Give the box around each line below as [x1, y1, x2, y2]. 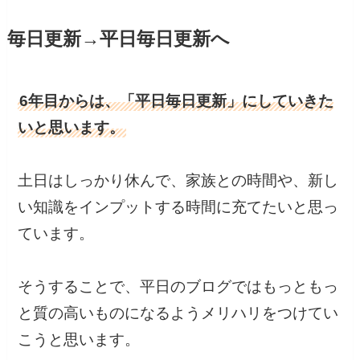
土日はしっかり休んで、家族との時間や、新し [18, 172, 339, 190]
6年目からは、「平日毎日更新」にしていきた [19, 92, 334, 110]
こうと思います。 [18, 331, 141, 349]
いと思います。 [18, 119, 125, 137]
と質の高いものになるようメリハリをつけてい [18, 305, 339, 322]
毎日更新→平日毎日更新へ [6, 29, 230, 50]
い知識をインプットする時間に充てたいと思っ [18, 198, 339, 216]
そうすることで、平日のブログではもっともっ [18, 278, 339, 296]
